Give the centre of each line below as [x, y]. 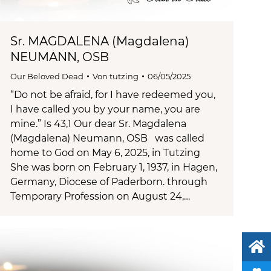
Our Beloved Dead [47, 76]
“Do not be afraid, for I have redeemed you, [113, 94]
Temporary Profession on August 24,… [100, 196]
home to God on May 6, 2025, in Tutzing [105, 152]
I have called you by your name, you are [105, 109]
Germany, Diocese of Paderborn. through [109, 181]
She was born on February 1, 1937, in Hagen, [114, 167]
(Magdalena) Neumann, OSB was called [107, 138]
